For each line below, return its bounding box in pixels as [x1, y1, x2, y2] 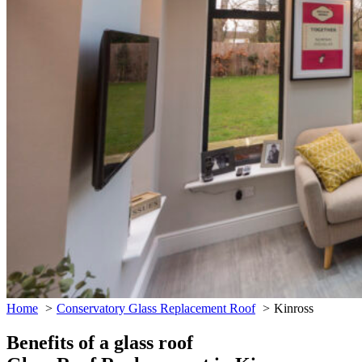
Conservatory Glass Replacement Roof [57, 301, 255, 315]
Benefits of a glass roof [6, 331, 193, 353]
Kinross [274, 301, 314, 315]
